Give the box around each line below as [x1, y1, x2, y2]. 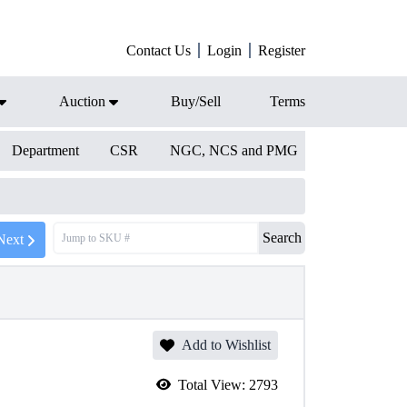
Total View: [178, 377, 249, 392]
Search [263, 230, 302, 245]
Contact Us [126, 43, 191, 58]
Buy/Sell [171, 94, 221, 109]
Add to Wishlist [182, 337, 271, 352]
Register [258, 43, 305, 58]
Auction [59, 94, 105, 109]
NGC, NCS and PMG [169, 143, 298, 158]
